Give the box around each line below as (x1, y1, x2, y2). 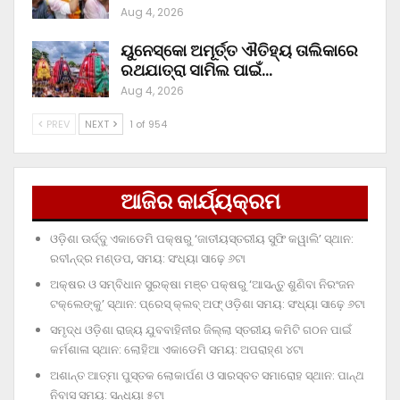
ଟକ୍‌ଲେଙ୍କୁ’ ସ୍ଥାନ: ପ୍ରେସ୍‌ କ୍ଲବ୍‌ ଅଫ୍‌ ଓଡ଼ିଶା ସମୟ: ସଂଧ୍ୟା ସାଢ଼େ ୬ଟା (50, 296, 365, 313)
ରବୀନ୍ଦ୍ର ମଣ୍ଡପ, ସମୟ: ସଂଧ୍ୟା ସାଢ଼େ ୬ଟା (50, 250, 246, 268)
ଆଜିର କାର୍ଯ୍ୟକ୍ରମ (120, 186, 280, 216)
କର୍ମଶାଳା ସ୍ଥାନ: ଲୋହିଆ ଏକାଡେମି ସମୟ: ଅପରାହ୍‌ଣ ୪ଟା (50, 341, 304, 359)
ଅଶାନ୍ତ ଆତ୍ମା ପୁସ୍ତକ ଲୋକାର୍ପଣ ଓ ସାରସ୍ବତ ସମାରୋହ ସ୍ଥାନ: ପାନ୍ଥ (50, 367, 364, 385)
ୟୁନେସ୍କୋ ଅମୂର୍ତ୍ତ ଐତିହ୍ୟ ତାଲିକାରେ (121, 38, 358, 62)
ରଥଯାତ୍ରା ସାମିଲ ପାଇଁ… (121, 58, 272, 81)
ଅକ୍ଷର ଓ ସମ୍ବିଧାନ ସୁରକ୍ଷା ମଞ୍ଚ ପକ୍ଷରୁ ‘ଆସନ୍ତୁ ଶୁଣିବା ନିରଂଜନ (50, 276, 354, 294)
